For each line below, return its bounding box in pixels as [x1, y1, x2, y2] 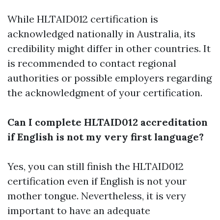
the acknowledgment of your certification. [7, 86, 202, 99]
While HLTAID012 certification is [7, 13, 158, 26]
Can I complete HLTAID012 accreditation [7, 116, 208, 129]
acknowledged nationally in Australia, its [7, 27, 195, 40]
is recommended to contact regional [7, 57, 176, 70]
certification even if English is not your [7, 175, 187, 188]
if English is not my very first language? [7, 131, 204, 143]
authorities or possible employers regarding [7, 72, 212, 84]
